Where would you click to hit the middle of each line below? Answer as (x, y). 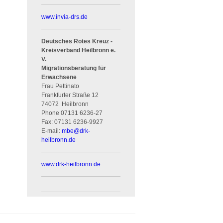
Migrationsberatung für (74, 68)
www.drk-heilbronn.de (71, 164)
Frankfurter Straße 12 (70, 95)
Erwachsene (59, 77)
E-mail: (52, 131)
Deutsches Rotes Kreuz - (77, 41)
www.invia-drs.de (65, 17)
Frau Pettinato (60, 86)
